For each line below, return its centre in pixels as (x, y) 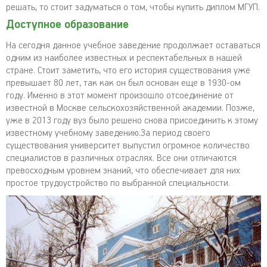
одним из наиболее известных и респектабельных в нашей (124, 58)
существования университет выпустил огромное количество (128, 146)
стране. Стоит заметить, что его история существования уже (128, 71)
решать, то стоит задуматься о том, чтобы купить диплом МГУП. (133, 7)
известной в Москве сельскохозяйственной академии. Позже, (130, 108)
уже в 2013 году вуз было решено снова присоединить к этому (132, 121)
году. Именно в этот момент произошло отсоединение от (120, 96)
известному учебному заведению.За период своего (108, 133)
